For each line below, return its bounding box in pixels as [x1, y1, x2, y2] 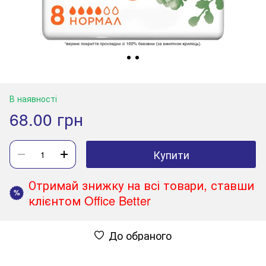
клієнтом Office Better [28, 191, 151, 209]
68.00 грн [9, 106, 83, 131]
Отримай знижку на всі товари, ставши [28, 176, 254, 194]
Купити [153, 146, 189, 162]
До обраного [109, 227, 172, 243]
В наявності [9, 92, 57, 104]
